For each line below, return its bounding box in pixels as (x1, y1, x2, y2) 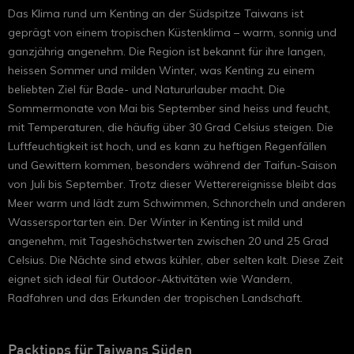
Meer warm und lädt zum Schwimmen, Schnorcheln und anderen (8, 195, 345, 210)
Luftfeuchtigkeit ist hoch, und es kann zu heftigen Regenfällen (8, 138, 326, 153)
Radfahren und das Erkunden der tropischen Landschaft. (8, 290, 303, 305)
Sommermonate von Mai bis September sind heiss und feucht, (8, 100, 330, 115)
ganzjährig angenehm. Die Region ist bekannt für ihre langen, (8, 43, 326, 58)
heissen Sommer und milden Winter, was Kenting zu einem (8, 62, 314, 77)
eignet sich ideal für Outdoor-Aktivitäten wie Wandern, (8, 271, 292, 286)
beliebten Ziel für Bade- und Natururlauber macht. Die (8, 81, 285, 96)
